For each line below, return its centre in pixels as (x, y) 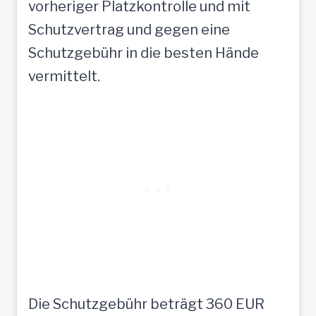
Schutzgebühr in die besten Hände (144, 53)
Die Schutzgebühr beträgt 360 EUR (146, 304)
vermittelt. (64, 76)
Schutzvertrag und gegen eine (129, 29)
